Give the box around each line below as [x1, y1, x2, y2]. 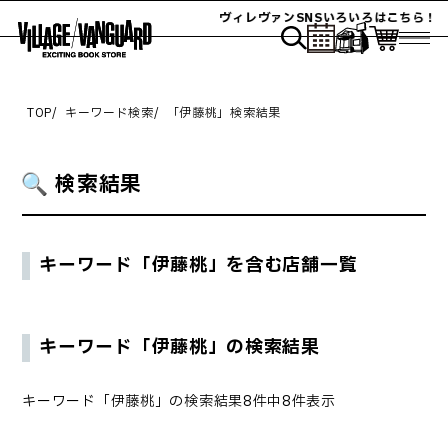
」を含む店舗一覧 [207, 252, 358, 280]
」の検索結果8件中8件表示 [154, 390, 336, 412]
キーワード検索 [64, 104, 154, 123]
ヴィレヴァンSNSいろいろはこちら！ [209, 9, 427, 28]
